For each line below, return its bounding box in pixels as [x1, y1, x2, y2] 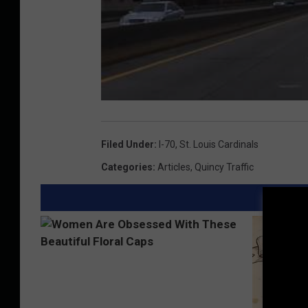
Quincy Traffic [195, 162, 254, 173]
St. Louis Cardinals [179, 139, 258, 151]
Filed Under [101, 139, 154, 151]
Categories [101, 162, 153, 173]
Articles [157, 162, 190, 173]
